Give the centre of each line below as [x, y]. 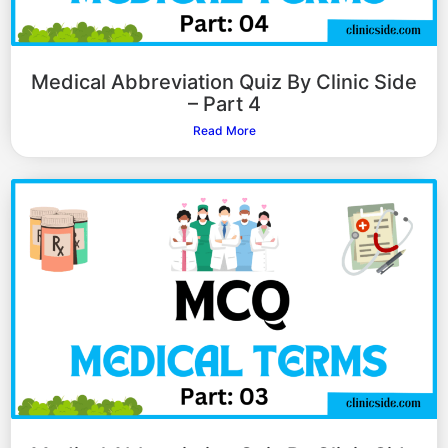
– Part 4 [224, 104]
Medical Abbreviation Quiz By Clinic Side [224, 82]
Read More [224, 131]
